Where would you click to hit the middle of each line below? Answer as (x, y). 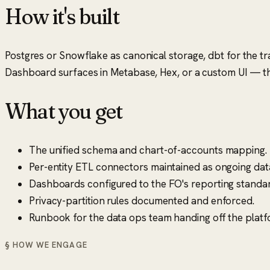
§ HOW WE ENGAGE (46, 245)
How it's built (62, 17)
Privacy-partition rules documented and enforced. (142, 200)
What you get (64, 111)
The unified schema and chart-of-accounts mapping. (148, 150)
